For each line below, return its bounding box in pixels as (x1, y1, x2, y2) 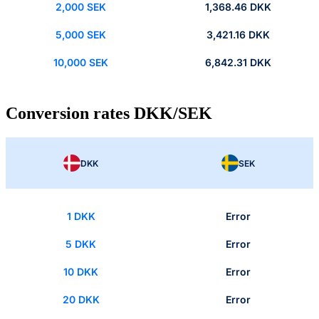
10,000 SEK (53, 56, 108, 69)
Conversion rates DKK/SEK (6, 104, 212, 123)
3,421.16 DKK (206, 28, 270, 41)
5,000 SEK (56, 28, 106, 41)
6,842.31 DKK (205, 56, 271, 69)
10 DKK (63, 266, 98, 278)
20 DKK (62, 293, 100, 306)
